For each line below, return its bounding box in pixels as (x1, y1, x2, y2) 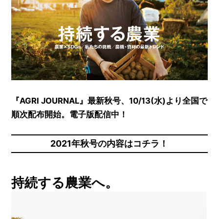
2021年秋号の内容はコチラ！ (50, 138, 169, 149)
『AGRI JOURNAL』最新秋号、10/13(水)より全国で (11, 95, 208, 106)
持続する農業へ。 (11, 175, 119, 191)
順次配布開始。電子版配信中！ (11, 109, 128, 119)
